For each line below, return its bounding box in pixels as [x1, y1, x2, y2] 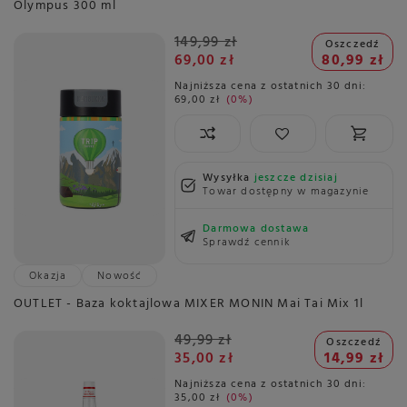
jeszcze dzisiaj [253, 168, 338, 187]
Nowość [97, 266, 143, 285]
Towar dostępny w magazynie [203, 182, 370, 201]
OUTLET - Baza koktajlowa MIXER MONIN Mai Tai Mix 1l [14, 293, 364, 314]
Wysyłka [203, 168, 254, 187]
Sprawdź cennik [203, 233, 291, 252]
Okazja [29, 266, 67, 285]
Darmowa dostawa [203, 219, 310, 238]
